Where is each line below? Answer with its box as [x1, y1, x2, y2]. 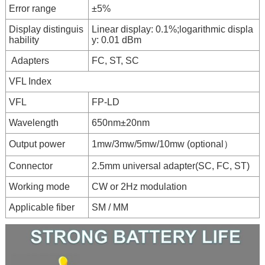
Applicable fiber [8, 202, 75, 212]
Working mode [8, 181, 70, 192]
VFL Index [8, 76, 51, 86]
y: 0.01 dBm [91, 34, 141, 45]
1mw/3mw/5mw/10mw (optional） [91, 138, 233, 149]
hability [8, 34, 39, 45]
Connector [8, 160, 53, 171]
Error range [8, 3, 56, 14]
